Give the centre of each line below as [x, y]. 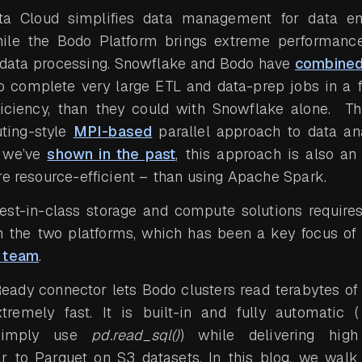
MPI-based [113, 131]
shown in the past [112, 154]
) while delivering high [269, 335]
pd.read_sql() [136, 335]
